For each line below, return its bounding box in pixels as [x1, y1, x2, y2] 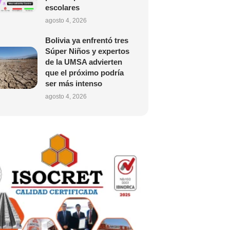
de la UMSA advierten [45, 57, 122, 66]
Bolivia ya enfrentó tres [45, 36, 128, 45]
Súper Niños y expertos [45, 47, 129, 55]
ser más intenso [45, 79, 102, 88]
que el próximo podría [45, 68, 124, 77]
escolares [45, 3, 80, 12]
